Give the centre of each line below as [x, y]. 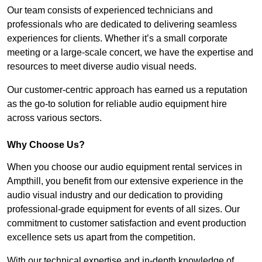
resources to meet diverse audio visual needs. [102, 67]
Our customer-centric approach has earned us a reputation [127, 90]
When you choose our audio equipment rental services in [125, 167]
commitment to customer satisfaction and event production [127, 223]
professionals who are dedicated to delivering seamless [122, 25]
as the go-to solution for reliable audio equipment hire [117, 104]
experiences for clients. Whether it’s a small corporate [117, 39]
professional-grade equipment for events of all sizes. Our [123, 209]
